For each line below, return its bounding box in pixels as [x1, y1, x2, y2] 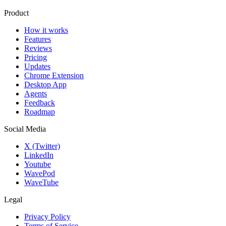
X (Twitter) [24, 142, 60, 151]
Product [4, 9, 29, 18]
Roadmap [24, 107, 55, 117]
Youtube [24, 160, 51, 169]
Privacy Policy [24, 212, 71, 221]
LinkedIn [24, 151, 53, 160]
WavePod [24, 169, 55, 178]
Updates [24, 62, 50, 71]
